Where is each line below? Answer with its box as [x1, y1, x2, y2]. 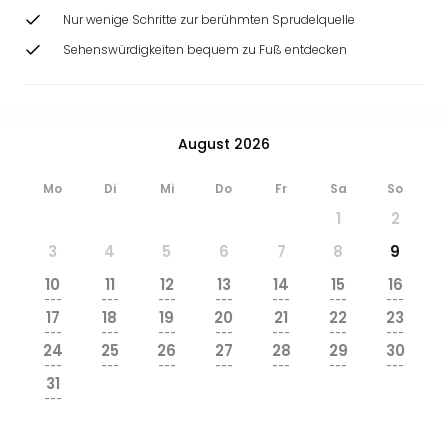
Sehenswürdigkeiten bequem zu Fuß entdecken [63, 41, 347, 58]
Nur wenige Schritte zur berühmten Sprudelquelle [63, 11, 355, 28]
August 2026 [178, 133, 270, 154]
